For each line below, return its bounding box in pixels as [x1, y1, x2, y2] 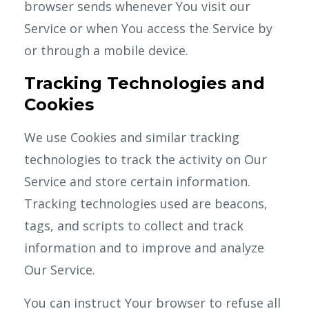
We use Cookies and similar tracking [24, 129, 239, 146]
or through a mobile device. [24, 42, 188, 59]
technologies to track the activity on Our [24, 151, 267, 168]
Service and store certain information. [24, 173, 250, 190]
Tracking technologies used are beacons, [24, 195, 268, 212]
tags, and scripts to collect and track [24, 217, 243, 234]
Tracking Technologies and [24, 73, 265, 93]
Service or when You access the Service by [24, 20, 272, 37]
